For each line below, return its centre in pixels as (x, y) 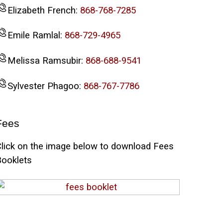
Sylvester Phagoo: (45, 86)
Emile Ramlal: (36, 36)
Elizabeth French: (44, 10)
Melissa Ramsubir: (46, 60)
